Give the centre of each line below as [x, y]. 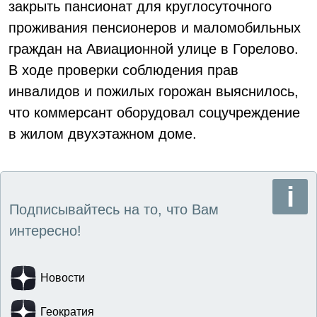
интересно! [45, 231]
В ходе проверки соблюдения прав [123, 70]
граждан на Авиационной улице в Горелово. [154, 49]
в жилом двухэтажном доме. [103, 134]
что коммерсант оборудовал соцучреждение [154, 113]
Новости [63, 278]
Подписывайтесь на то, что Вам [114, 209]
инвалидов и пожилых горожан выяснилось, [154, 91]
